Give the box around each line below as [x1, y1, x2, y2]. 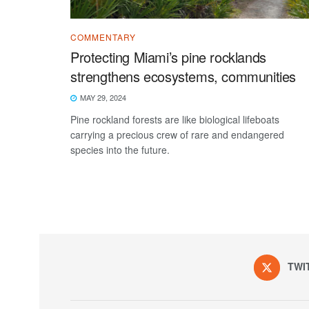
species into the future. [70, 142, 170, 157]
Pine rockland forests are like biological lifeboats [70, 112, 279, 126]
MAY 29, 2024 [78, 91, 126, 103]
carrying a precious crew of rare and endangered [70, 127, 284, 141]
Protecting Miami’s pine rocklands [70, 46, 266, 67]
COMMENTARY [70, 30, 136, 43]
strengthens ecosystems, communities [70, 66, 300, 86]
